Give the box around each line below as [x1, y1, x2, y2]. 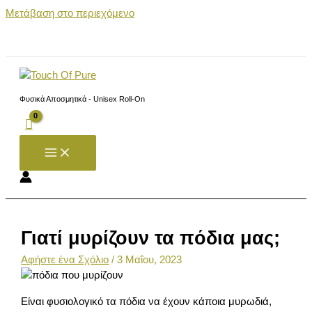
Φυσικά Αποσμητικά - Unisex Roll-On [19, 94, 145, 103]
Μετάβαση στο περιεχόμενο [6, 8, 134, 19]
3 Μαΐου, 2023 [117, 254, 182, 266]
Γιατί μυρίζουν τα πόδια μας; [21, 227, 281, 249]
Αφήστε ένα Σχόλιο [21, 254, 109, 266]
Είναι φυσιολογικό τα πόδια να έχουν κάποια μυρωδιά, [21, 295, 272, 307]
